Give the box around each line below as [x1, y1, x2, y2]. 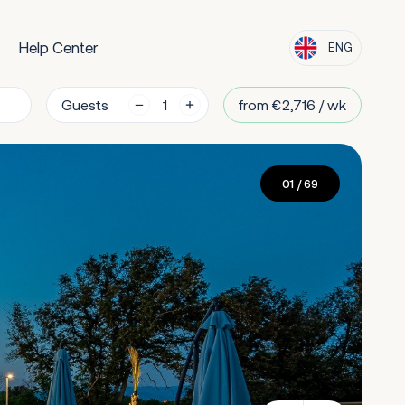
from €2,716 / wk [239, 96, 346, 113]
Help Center [19, 38, 98, 56]
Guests [61, 96, 108, 113]
